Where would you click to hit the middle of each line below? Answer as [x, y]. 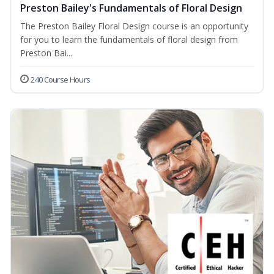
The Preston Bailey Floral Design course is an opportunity [134, 26]
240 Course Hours [61, 80]
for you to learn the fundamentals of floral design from [129, 40]
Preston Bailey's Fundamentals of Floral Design [131, 8]
